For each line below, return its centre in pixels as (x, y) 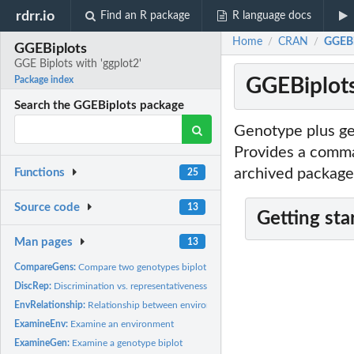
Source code (47, 208)
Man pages (44, 242)
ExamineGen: (43, 343)
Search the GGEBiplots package (100, 106)
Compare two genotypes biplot (143, 267)
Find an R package (145, 16)
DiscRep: (34, 286)
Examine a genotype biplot (128, 343)
